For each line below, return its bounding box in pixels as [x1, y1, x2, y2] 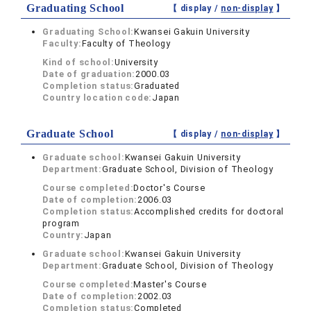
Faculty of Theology [81, 38, 171, 49]
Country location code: [42, 92, 153, 103]
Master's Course [133, 279, 207, 289]
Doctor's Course [133, 183, 205, 193]
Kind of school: [42, 57, 115, 67]
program [42, 218, 80, 228]
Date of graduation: [42, 69, 135, 79]
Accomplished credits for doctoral [134, 206, 285, 217]
